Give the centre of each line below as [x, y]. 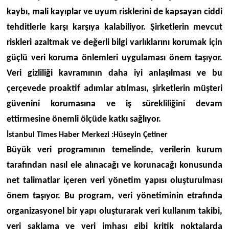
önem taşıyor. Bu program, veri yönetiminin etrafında [114, 196]
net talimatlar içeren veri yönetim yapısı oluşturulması [114, 181]
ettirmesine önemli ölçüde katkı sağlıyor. [84, 120]
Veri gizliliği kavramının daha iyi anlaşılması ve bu [114, 74]
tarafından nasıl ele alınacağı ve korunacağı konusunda [114, 166]
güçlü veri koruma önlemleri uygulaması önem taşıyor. [114, 58]
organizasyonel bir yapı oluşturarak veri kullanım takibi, [114, 212]
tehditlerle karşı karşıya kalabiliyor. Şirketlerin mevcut [114, 28]
